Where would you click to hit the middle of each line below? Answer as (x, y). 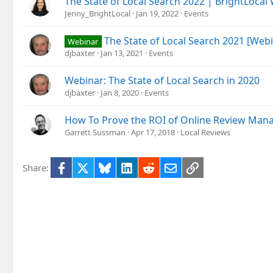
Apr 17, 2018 (153, 133)
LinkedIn (151, 167)
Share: (36, 168)
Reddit (168, 167)
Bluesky (127, 167)
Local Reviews (205, 133)
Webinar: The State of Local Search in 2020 (162, 81)
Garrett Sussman (95, 133)
